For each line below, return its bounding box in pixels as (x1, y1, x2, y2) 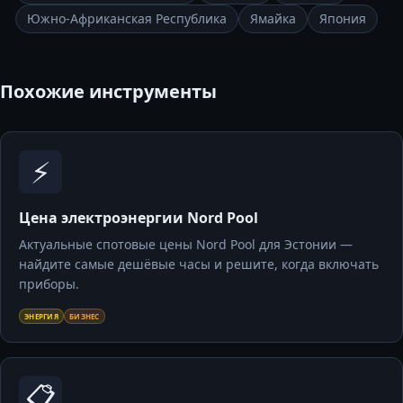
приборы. (19, 275, 79, 292)
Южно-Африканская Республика (27, 10, 227, 27)
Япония (319, 10, 366, 27)
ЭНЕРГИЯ (24, 310, 58, 321)
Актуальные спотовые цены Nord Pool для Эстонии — (19, 236, 353, 253)
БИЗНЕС (69, 310, 100, 321)
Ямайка (250, 10, 296, 27)
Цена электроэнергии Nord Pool (19, 208, 258, 228)
